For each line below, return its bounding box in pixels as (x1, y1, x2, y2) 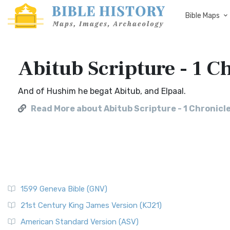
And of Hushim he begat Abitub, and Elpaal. (18, 86, 186, 96)
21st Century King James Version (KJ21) (21, 201, 162, 210)
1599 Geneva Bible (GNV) (21, 184, 107, 194)
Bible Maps (185, 11, 220, 20)
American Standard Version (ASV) (21, 217, 139, 226)
